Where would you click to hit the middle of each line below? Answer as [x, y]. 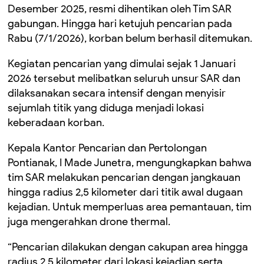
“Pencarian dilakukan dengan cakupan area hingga [128, 247]
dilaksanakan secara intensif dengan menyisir [117, 93]
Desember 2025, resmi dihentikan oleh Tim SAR [120, 9]
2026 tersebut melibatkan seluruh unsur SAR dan [124, 78]
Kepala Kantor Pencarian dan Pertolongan [107, 148]
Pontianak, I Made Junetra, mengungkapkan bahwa [130, 163]
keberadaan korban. [56, 123]
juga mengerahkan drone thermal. [89, 222]
